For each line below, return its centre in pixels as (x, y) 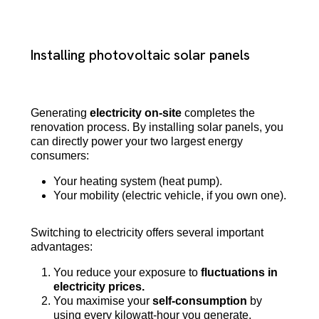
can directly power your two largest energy (136, 141)
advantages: (61, 246)
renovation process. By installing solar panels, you (157, 127)
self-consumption (199, 300)
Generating (60, 113)
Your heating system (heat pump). (137, 181)
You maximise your (103, 300)
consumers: (59, 155)
